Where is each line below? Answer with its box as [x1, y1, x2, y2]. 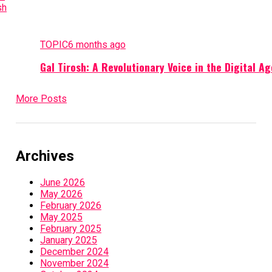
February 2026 [39, 200, 101, 212]
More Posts [15, 93, 67, 105]
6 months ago [67, 38, 126, 50]
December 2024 [39, 246, 109, 258]
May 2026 [39, 188, 83, 200]
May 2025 [39, 211, 83, 223]
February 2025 [39, 223, 101, 235]
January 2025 [39, 234, 97, 246]
